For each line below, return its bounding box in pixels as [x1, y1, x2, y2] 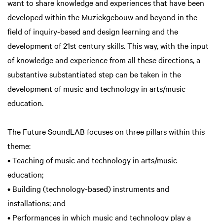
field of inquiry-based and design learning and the [7, 26, 178, 37]
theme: [7, 140, 31, 151]
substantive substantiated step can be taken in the [7, 69, 181, 80]
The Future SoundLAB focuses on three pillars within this [7, 126, 205, 137]
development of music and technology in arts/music [7, 83, 185, 94]
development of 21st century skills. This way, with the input [7, 40, 209, 51]
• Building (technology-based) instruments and [7, 183, 169, 194]
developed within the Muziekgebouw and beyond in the [7, 11, 197, 23]
